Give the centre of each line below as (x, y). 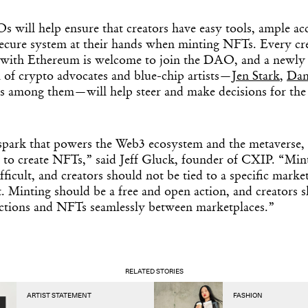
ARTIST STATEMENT (59, 295)
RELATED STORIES (154, 271)
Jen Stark (256, 77)
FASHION (248, 295)
